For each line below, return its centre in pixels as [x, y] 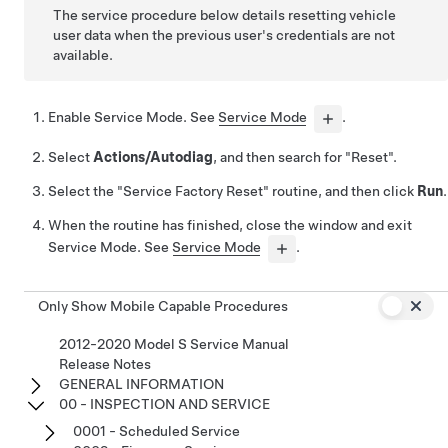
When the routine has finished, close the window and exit [230, 224]
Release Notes [105, 363]
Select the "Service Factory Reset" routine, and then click [232, 190]
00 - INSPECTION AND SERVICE [164, 403]
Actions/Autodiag [153, 156]
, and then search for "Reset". [305, 156]
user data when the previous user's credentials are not [224, 34]
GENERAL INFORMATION [141, 383]
